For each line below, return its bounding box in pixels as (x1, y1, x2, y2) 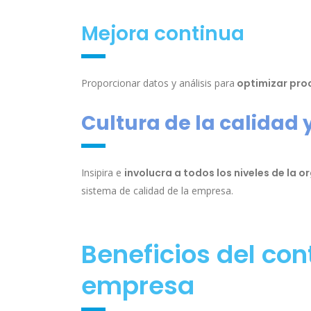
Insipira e (81, 166, 124, 180)
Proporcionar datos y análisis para (81, 76, 235, 90)
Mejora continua (81, 20, 244, 48)
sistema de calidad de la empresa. (81, 184, 233, 198)
